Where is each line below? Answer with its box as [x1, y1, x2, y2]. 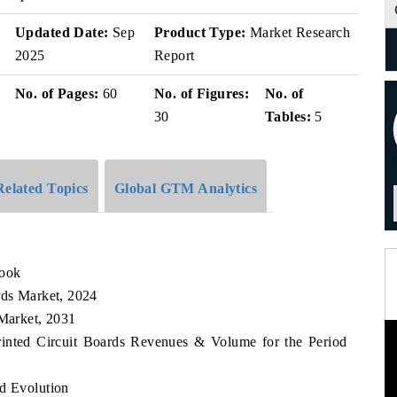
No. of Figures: [154, 86, 250, 101]
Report [154, 48, 195, 63]
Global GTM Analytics [113, 180, 258, 196]
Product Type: [154, 25, 246, 40]
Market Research [245, 25, 351, 40]
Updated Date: [15, 25, 109, 40]
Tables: [265, 109, 311, 124]
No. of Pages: [15, 86, 99, 101]
